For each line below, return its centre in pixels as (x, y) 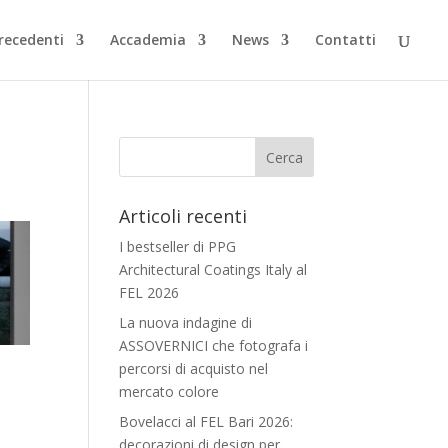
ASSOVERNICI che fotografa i (214, 345)
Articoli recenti (183, 216)
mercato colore (169, 391)
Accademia (148, 39)
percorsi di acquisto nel (194, 368)
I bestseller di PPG (178, 246)
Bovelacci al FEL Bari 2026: (206, 421)
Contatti (345, 39)
